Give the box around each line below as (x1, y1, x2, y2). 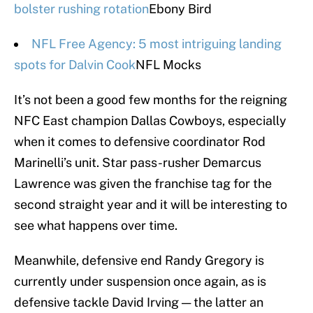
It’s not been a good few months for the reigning (14, 92, 287, 108)
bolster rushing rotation (14, 1, 149, 17)
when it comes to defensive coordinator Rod (14, 134, 265, 150)
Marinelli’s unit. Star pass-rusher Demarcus (14, 155, 261, 170)
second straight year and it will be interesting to (14, 197, 287, 212)
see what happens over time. (14, 218, 177, 233)
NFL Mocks (136, 57, 201, 73)
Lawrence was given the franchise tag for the (14, 176, 272, 191)
